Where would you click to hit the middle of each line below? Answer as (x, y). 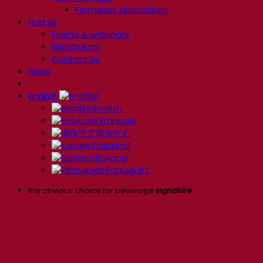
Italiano (110, 158)
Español (112, 146)
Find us (43, 23)
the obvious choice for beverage (92, 191)
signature (174, 191)
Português (126, 171)
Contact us (76, 60)
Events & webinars (90, 35)
